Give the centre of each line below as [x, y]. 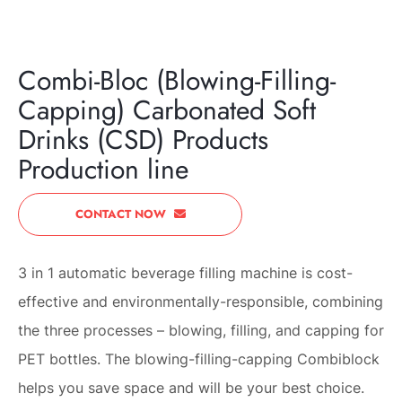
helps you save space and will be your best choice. [191, 388]
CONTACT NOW [122, 214]
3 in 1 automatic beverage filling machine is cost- [185, 273]
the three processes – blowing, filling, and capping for [201, 331]
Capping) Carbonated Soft [167, 110]
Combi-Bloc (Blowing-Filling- [177, 81]
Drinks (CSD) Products [143, 140]
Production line [103, 170]
